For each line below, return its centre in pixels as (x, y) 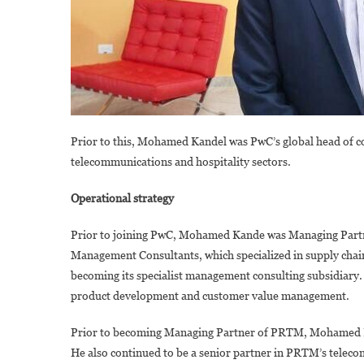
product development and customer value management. (210, 296)
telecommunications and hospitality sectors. (181, 162)
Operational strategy (122, 199)
